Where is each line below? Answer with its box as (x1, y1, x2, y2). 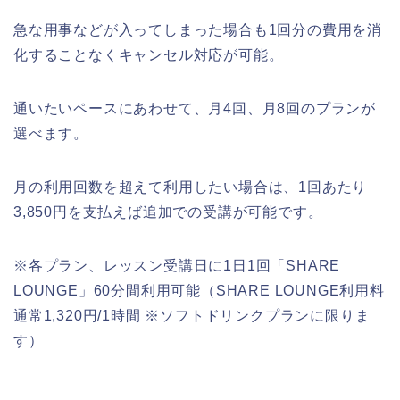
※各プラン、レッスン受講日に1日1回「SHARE (13, 257, 341, 273)
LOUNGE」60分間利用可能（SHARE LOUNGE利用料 (13, 282, 385, 298)
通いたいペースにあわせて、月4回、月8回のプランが (13, 100, 376, 116)
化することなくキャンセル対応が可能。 (13, 46, 284, 62)
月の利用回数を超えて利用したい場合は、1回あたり (13, 179, 368, 195)
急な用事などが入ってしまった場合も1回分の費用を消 (13, 21, 382, 37)
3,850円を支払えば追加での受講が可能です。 (13, 204, 323, 220)
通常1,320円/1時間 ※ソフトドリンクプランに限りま (13, 307, 371, 323)
